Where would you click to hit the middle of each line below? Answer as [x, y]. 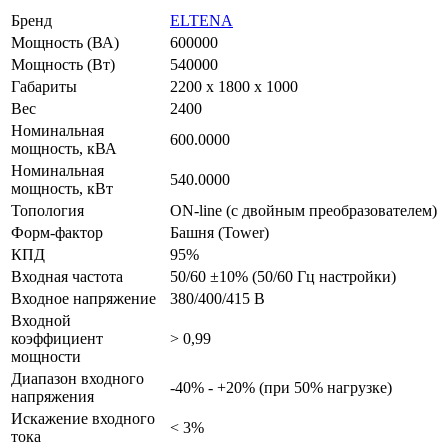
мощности [46, 357]
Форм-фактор [57, 233]
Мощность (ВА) [65, 43]
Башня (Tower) [219, 233]
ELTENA [201, 21]
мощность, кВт [62, 189]
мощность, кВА [64, 149]
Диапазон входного [77, 379]
